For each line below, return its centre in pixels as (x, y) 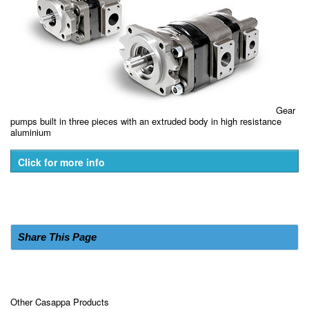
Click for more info (61, 162)
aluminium (31, 132)
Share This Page (57, 237)
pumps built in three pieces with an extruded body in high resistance (146, 121)
